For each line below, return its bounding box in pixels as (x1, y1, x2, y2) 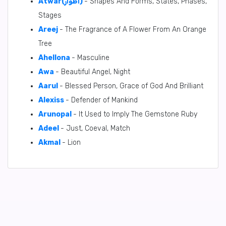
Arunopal (38, 110, 72, 119)
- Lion (62, 138, 81, 147)
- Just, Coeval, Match (61, 124, 130, 133)
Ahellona (38, 53, 70, 62)
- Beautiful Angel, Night (55, 68, 130, 76)
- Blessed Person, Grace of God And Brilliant (60, 82, 203, 90)
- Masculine (72, 53, 109, 62)
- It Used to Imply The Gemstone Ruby (73, 110, 197, 119)
